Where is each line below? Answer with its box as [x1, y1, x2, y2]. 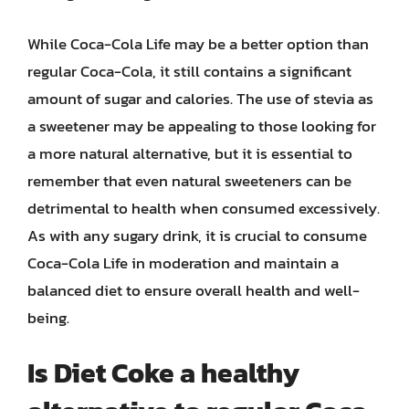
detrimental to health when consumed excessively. [27, 195, 380, 220]
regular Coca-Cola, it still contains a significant [27, 58, 351, 83]
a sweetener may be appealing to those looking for [27, 113, 376, 138]
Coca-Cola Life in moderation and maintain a [27, 250, 339, 275]
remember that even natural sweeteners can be [27, 168, 351, 193]
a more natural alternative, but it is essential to [27, 141, 352, 165]
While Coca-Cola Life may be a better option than [27, 31, 369, 56]
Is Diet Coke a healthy [27, 352, 299, 393]
